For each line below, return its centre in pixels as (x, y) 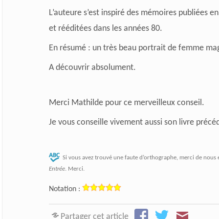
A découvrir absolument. (92, 67)
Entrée (57, 169)
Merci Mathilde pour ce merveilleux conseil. (126, 103)
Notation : (64, 189)
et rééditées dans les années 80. (105, 28)
